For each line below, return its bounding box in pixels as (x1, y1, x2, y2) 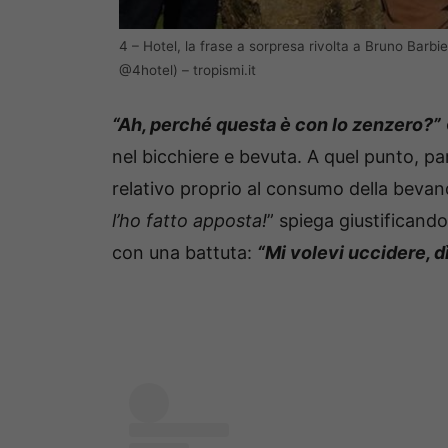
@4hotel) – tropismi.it (119, 62, 256, 79)
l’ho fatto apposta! (112, 210, 267, 232)
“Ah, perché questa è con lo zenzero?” (112, 114, 441, 136)
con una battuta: (112, 242, 257, 264)
